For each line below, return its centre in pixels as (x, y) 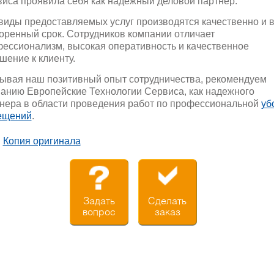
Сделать (167, 201)
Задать (99, 201)
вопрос (99, 212)
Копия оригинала (42, 141)
